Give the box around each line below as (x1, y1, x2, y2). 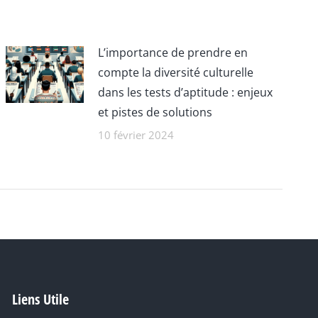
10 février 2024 (98, 128, 175, 142)
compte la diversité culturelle (98, 65, 254, 80)
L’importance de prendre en (98, 45, 248, 60)
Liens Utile (11, 290, 69, 309)
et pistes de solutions (98, 104, 213, 120)
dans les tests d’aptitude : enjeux (98, 84, 273, 100)
